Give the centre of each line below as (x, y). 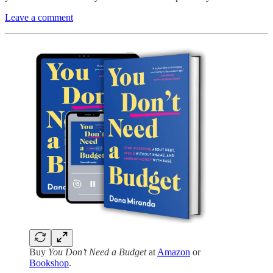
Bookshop (49, 263)
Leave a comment (39, 17)
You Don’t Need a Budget (97, 252)
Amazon (174, 252)
